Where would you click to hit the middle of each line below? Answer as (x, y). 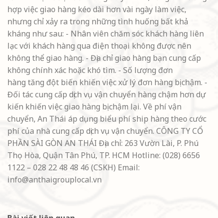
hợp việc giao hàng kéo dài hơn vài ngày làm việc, (97, 9)
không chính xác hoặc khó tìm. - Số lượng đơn (90, 70)
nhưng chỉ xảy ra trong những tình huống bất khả (98, 21)
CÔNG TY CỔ (180, 131)
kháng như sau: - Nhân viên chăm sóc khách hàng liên (106, 33)
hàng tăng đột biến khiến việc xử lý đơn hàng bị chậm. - (107, 82)
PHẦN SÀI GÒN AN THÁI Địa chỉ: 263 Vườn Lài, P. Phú (103, 143)
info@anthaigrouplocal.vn (54, 179)
